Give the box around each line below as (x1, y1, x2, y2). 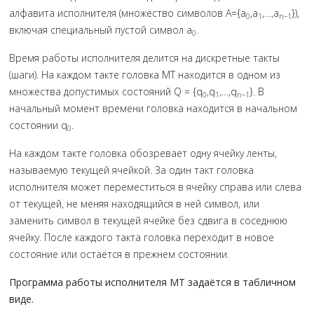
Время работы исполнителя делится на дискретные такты (9, 51, 280, 64)
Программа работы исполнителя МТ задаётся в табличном (9, 275, 296, 289)
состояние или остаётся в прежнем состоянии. (9, 247, 229, 261)
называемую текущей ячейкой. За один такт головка (9, 163, 254, 177)
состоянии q (9, 118, 67, 132)
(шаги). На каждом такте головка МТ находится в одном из (9, 68, 280, 81)
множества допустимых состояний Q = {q (9, 85, 203, 98)
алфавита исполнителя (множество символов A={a (9, 6, 246, 20)
